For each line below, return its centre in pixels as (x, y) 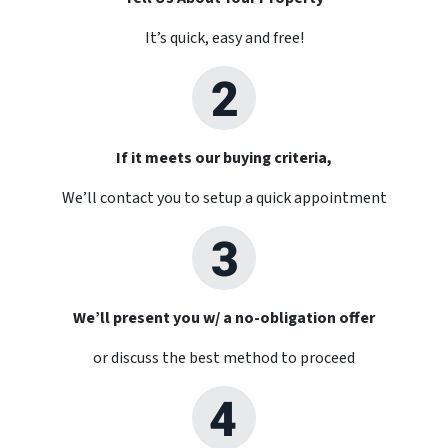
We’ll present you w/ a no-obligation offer (224, 318)
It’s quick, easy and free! (224, 38)
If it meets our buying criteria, (224, 158)
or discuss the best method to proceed (224, 358)
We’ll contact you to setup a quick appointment (224, 198)
